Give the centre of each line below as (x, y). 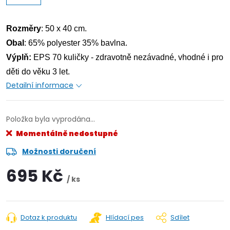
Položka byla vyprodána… (51, 119)
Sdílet (180, 217)
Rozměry (24, 28)
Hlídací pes (125, 217)
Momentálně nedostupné (66, 133)
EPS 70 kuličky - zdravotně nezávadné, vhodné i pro (127, 57)
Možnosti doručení (59, 151)
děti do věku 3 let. (39, 72)
